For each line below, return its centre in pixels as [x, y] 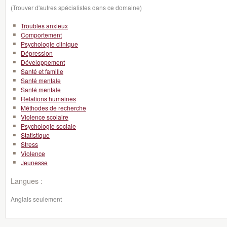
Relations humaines [48, 99]
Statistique [35, 135]
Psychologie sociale [48, 126]
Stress [29, 144]
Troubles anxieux [44, 26]
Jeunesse [34, 162]
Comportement [41, 35]
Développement [43, 62]
